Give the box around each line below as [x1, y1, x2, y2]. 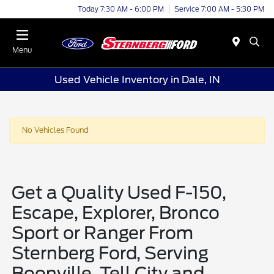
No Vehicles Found [22, 125, 89, 135]
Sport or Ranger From [12, 223, 194, 244]
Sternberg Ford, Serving [12, 243, 209, 264]
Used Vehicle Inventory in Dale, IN [54, 73, 220, 86]
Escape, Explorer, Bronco [12, 202, 220, 224]
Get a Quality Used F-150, [12, 182, 227, 204]
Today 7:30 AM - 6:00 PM [78, 4, 164, 13]
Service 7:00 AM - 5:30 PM [174, 4, 264, 13]
